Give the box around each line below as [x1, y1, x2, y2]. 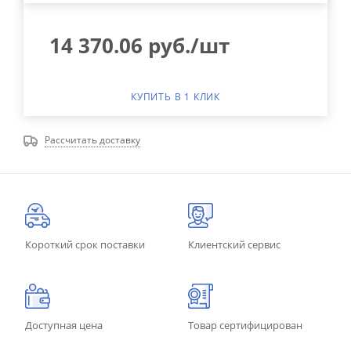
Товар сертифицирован [188, 317, 302, 332]
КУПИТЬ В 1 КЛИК [131, 89, 220, 103]
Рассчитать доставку [45, 132, 140, 147]
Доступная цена [25, 317, 103, 332]
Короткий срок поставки [25, 237, 145, 251]
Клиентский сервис [188, 237, 280, 251]
